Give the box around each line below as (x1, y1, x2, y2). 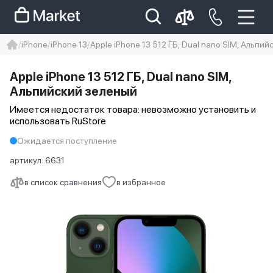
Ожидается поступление (17, 136, 117, 146)
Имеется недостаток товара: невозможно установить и (10, 104, 256, 115)
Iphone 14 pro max (20, 79, 96, 90)
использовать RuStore (10, 115, 106, 127)
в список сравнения (24, 177, 102, 187)
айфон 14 (117, 79, 157, 90)
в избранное (116, 177, 166, 187)
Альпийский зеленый (10, 84, 137, 99)
